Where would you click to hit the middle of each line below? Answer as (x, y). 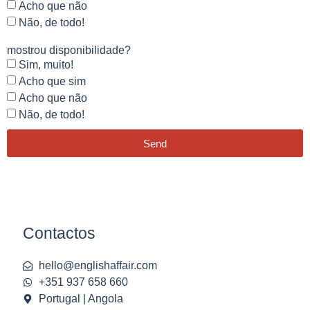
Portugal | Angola (81, 299)
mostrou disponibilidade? (69, 50)
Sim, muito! (46, 64)
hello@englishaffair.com (98, 266)
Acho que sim (52, 81)
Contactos (60, 234)
